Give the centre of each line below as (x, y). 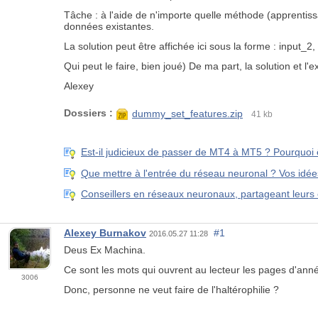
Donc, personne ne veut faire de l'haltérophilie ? (171, 289)
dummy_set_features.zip (187, 114)
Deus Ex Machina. (105, 250)
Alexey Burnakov (105, 232)
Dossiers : (88, 113)
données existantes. (109, 27)
